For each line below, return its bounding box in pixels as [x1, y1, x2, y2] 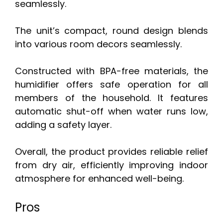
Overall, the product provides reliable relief [15, 145, 208, 158]
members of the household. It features [15, 92, 208, 105]
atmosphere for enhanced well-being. [15, 172, 184, 185]
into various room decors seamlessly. [15, 38, 182, 51]
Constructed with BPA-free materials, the [15, 65, 208, 78]
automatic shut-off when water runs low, [15, 105, 208, 118]
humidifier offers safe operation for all [15, 78, 208, 91]
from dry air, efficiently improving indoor [15, 159, 208, 172]
